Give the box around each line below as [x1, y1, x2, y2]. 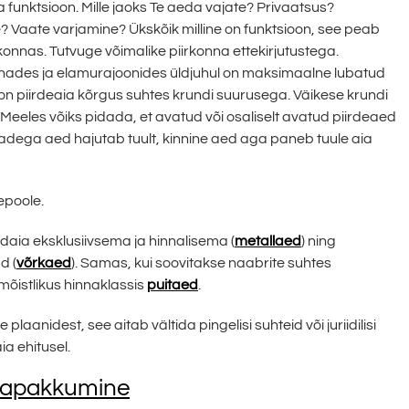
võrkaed [16, 255, 71, 270]
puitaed [147, 277, 198, 292]
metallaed [235, 233, 301, 248]
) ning [301, 233, 336, 248]
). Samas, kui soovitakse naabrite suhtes [71, 255, 331, 270]
